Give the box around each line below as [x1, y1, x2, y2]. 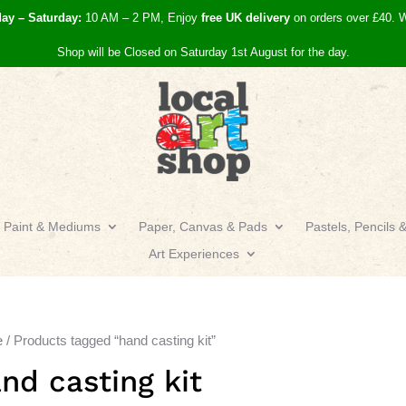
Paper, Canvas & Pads [139, 218, 267, 234]
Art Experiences [149, 246, 239, 261]
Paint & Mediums [4, 218, 101, 234]
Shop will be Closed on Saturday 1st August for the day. [56, 45, 350, 59]
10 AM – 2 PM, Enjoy [82, 11, 201, 24]
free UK [201, 11, 242, 24]
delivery [242, 11, 290, 24]
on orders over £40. [290, 11, 399, 24]
